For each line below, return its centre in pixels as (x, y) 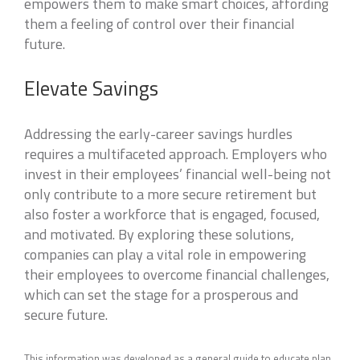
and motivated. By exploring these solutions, (159, 234)
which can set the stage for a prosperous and (161, 295)
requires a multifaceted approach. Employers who (176, 154)
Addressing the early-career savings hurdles (158, 134)
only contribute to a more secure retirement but (170, 194)
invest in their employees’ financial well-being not (178, 174)
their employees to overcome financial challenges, (177, 274)
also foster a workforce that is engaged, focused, (172, 214)
